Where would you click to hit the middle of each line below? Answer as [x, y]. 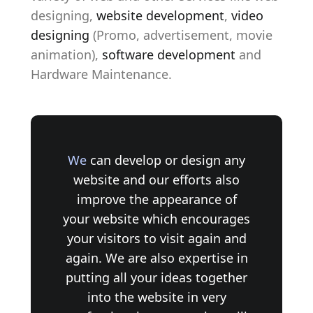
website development [160, 15]
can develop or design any [166, 160]
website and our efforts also [156, 180]
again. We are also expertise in [156, 258]
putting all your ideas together [156, 277]
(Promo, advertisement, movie [181, 35]
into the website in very [156, 297]
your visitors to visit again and [156, 238]
